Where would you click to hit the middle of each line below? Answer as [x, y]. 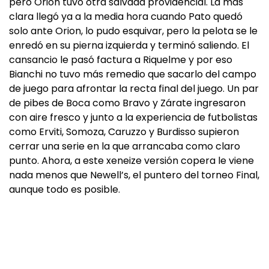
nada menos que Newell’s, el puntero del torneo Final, [134, 175]
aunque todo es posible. [65, 189]
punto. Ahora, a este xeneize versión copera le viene [131, 161]
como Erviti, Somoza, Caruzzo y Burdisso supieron [124, 132]
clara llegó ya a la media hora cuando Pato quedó [126, 17]
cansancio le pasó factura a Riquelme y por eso [121, 60]
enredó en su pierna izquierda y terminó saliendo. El [129, 45]
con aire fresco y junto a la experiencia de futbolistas [133, 117]
